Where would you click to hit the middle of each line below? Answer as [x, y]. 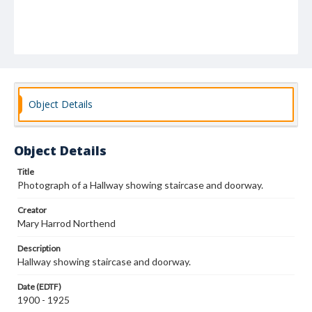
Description [39, 248]
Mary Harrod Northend [67, 223]
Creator [32, 210]
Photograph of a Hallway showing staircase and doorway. [140, 185]
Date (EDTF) [39, 287]
